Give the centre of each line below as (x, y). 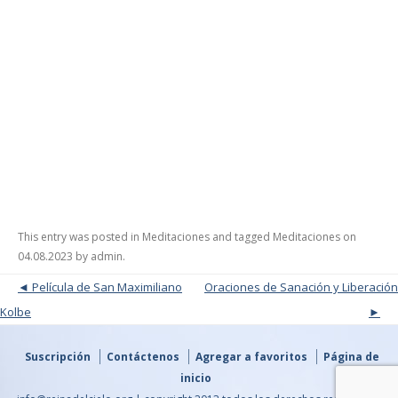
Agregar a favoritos (251, 357)
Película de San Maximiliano (107, 287)
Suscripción (58, 357)
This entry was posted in (80, 237)
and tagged (241, 237)
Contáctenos (143, 357)
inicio (196, 378)
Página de (351, 357)
